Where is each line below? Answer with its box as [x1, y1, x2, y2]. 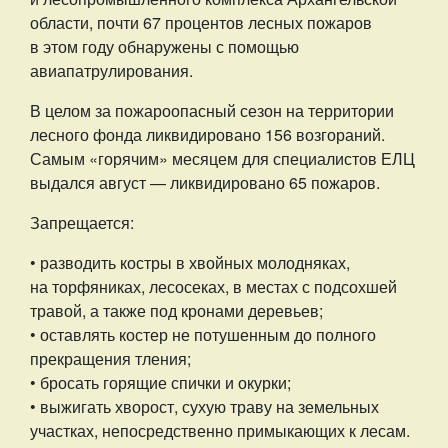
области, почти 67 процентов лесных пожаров [30, 10, 372, 34]
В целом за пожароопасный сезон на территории [30, 98, 394, 122]
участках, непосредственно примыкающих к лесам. [30, 418, 410, 442]
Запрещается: [30, 210, 134, 234]
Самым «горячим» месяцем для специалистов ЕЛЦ [30, 146, 415, 170]
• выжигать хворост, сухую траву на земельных [30, 394, 379, 418]
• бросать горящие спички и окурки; [30, 370, 291, 394]
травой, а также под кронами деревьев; [30, 298, 323, 322]
